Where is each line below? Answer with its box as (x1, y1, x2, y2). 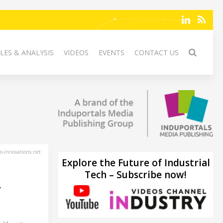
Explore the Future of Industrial (61, 156, 210, 169)
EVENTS (99, 48, 124, 57)
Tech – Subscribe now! (85, 168, 187, 181)
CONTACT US (134, 48, 179, 57)
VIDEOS (64, 48, 89, 57)
